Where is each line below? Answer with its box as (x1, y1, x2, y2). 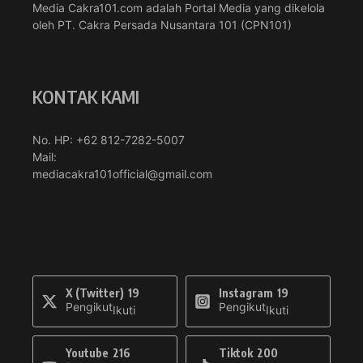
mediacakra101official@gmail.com (32, 166, 212, 181)
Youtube (66, 345, 109, 360)
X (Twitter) (66, 285, 124, 300)
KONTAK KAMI (32, 84, 140, 108)
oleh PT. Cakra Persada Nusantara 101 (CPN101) (32, 17, 292, 32)
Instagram (219, 285, 273, 300)
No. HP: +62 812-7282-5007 (32, 132, 185, 147)
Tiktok (219, 345, 253, 360)
